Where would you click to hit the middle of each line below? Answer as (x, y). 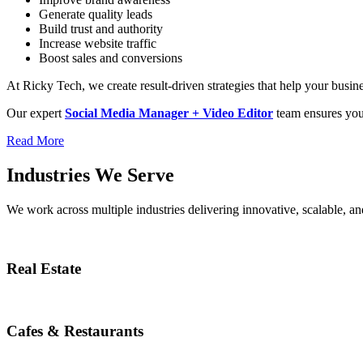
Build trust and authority (101, 29)
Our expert (36, 113)
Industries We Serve (90, 175)
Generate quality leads (96, 15)
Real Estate (44, 268)
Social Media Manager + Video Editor (169, 113)
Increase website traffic (98, 44)
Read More (35, 141)
